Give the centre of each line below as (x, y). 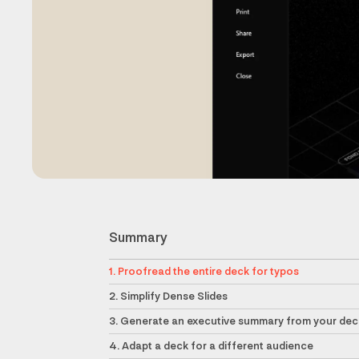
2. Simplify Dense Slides (168, 296)
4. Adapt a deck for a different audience (211, 346)
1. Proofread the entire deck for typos (204, 272)
